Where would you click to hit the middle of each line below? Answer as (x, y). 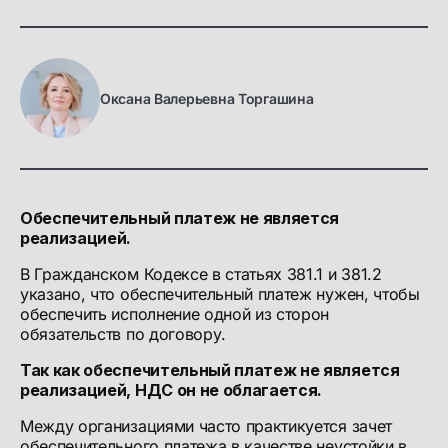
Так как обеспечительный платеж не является (210, 370)
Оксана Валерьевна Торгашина (207, 98)
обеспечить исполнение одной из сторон (175, 314)
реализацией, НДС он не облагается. (171, 390)
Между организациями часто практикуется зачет (206, 426)
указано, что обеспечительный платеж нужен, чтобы (220, 294)
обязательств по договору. (123, 334)
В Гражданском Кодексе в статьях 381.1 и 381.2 (203, 274)
